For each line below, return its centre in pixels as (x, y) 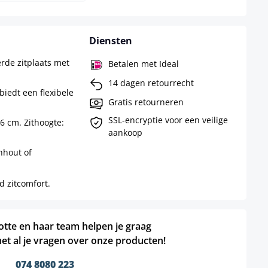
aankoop (125, 133)
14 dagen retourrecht (151, 83)
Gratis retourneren (146, 102)
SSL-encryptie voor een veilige (168, 120)
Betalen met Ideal (143, 63)
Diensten (110, 41)
